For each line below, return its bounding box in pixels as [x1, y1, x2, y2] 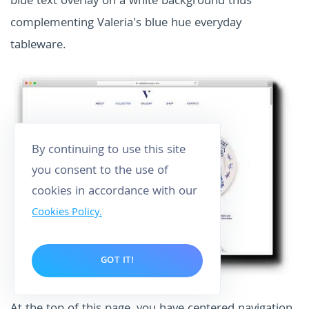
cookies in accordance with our [32, 182, 197, 202]
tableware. [10, 36, 66, 57]
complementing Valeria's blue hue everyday [10, 14, 241, 34]
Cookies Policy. [32, 204, 102, 222]
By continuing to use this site [32, 141, 186, 161]
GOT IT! [100, 253, 134, 268]
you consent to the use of [32, 161, 168, 181]
